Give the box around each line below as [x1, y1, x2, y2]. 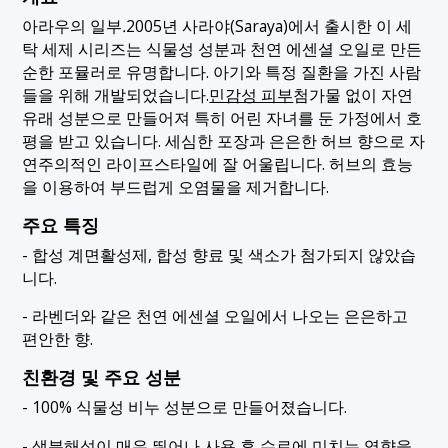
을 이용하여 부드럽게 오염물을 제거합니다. [22, 176, 330, 199]
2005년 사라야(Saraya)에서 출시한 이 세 [126, 15, 413, 38]
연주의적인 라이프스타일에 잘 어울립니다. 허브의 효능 [22, 153, 414, 176]
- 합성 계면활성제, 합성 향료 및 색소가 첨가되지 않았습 [22, 243, 417, 266]
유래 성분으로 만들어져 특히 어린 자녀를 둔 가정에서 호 [22, 107, 423, 130]
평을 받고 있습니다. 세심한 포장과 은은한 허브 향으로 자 [22, 130, 426, 153]
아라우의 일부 [22, 15, 123, 38]
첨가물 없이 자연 [293, 84, 414, 107]
